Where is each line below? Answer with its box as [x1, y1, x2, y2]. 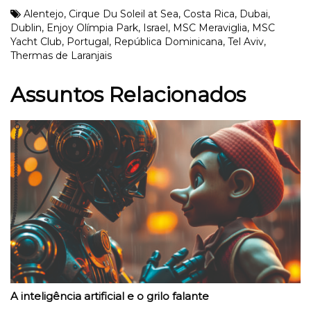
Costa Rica [183, 8, 235, 21]
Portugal [67, 35, 109, 49]
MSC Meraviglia [173, 22, 247, 35]
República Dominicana [114, 35, 223, 49]
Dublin [10, 22, 42, 35]
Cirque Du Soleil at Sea [69, 8, 178, 21]
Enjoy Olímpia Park [47, 22, 138, 35]
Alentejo [24, 8, 64, 21]
